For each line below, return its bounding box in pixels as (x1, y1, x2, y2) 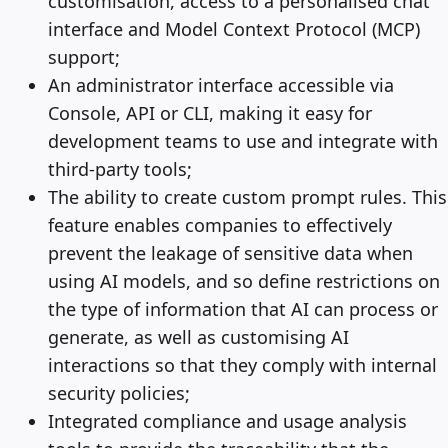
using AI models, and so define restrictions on (48, 268, 440, 293)
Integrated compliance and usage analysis (48, 408, 407, 433)
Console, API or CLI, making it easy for (48, 100, 372, 125)
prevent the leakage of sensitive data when (48, 240, 413, 265)
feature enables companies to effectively (48, 212, 392, 237)
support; (48, 44, 120, 69)
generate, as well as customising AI (48, 324, 349, 349)
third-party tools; (48, 156, 192, 181)
